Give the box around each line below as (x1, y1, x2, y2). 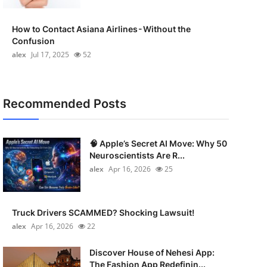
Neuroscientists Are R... (89, 150, 185, 160)
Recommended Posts (2, 97, 126, 111)
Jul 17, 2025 (30, 49, 69, 60)
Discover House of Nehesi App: (89, 247, 215, 257)
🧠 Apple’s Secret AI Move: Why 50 (89, 138, 227, 148)
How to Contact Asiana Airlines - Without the (11, 24, 191, 34)
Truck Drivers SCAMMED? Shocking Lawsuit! (11, 207, 194, 218)
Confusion (11, 36, 55, 46)
